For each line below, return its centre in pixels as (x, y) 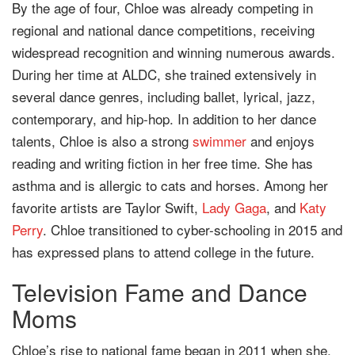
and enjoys (281, 140)
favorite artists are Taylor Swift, (107, 207)
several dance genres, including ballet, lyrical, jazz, (164, 96)
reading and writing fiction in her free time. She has (162, 162)
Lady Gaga (234, 207)
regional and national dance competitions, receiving (163, 29)
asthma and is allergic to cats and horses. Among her (170, 185)
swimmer (219, 140)
